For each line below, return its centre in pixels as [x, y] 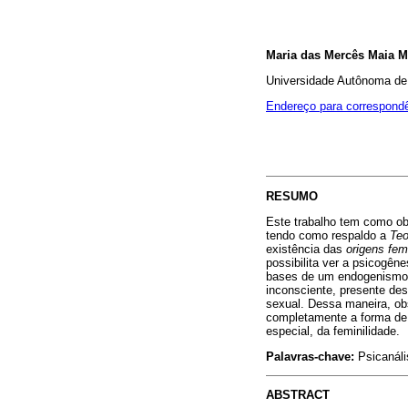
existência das [306, 249]
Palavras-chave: [312, 357]
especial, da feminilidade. [333, 331]
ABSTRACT [298, 395]
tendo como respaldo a [328, 235]
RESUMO [292, 196]
